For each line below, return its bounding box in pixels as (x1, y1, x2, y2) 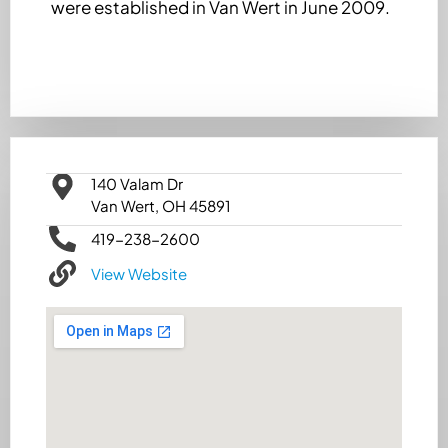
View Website (90, 263, 187, 283)
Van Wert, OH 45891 (90, 196, 231, 216)
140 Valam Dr (90, 174, 183, 194)
